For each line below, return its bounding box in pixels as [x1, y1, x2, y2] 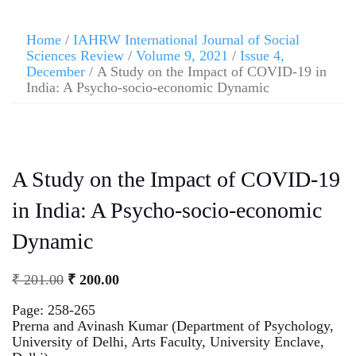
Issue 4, [240, 48, 284, 64]
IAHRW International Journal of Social [73, 32, 300, 48]
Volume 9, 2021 [136, 48, 228, 64]
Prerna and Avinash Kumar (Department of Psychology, [12, 317, 334, 334]
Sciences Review [26, 48, 124, 64]
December [26, 64, 85, 79]
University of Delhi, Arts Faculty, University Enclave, [12, 333, 324, 350]
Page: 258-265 [12, 301, 95, 318]
